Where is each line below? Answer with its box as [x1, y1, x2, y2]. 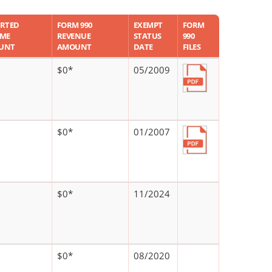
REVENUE [57, 30, 91, 42]
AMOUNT [57, 41, 92, 53]
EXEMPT [134, 19, 163, 31]
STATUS [134, 30, 161, 42]
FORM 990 [57, 19, 92, 31]
